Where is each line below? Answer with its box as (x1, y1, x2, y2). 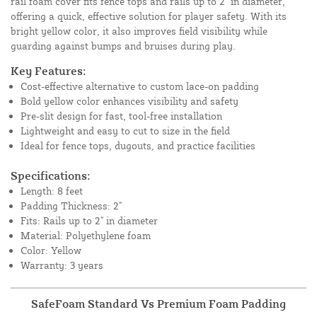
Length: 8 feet (21, 185, 83, 197)
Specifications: (11, 168, 91, 183)
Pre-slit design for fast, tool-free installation (21, 110, 222, 122)
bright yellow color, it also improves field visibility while (11, 25, 267, 38)
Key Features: (11, 64, 86, 79)
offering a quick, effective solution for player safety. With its (11, 10, 287, 23)
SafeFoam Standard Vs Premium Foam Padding (31, 296, 286, 311)
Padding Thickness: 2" (21, 200, 122, 212)
